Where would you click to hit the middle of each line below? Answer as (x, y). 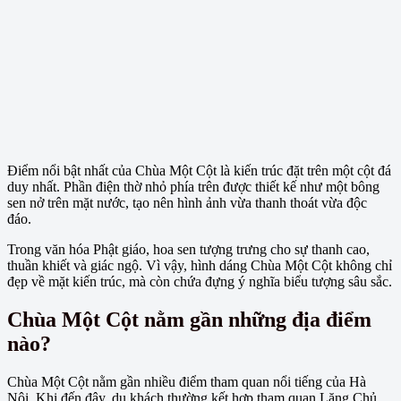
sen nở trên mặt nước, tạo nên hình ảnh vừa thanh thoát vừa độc (187, 202)
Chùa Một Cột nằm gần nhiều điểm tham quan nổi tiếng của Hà (187, 381)
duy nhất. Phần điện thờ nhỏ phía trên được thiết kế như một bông (193, 186)
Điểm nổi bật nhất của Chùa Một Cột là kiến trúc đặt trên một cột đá (199, 170)
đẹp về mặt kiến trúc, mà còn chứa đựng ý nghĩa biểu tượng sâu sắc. (200, 281)
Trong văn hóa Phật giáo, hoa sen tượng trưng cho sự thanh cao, (188, 249)
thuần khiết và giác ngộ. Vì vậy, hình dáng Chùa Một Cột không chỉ (200, 265)
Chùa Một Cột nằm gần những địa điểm (189, 319)
